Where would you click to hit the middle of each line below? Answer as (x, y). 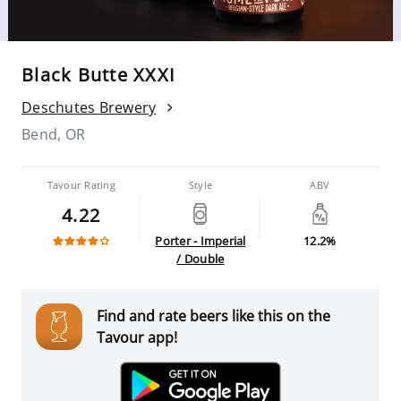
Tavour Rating (81, 185)
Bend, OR (53, 134)
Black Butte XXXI (98, 75)
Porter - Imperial (200, 241)
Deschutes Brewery (89, 107)
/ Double (200, 259)
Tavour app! (137, 337)
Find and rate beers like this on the (213, 316)
